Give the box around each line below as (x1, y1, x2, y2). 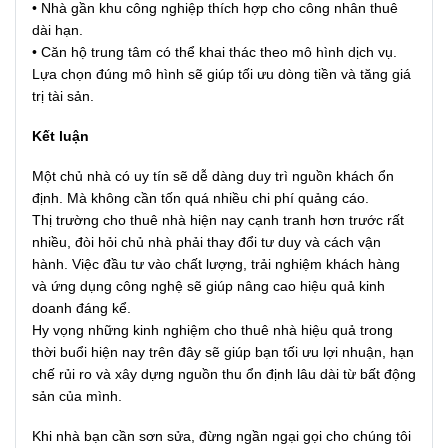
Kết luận (32, 127, 89, 144)
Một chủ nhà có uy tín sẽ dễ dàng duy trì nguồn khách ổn (32, 167, 394, 184)
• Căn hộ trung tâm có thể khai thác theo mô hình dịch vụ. (32, 43, 397, 60)
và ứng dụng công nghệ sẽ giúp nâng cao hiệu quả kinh (32, 277, 385, 294)
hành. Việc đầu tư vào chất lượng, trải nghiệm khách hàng (32, 255, 400, 272)
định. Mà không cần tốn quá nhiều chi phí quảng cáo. (32, 189, 369, 206)
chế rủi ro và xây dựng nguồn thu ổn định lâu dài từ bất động (32, 365, 416, 382)
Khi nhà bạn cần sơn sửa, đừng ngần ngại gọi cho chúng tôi (32, 428, 411, 445)
